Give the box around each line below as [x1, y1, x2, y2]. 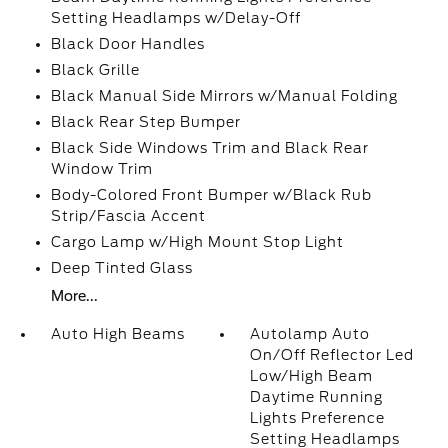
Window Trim [50, 161, 153, 177]
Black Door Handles [50, 36, 205, 52]
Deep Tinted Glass [50, 260, 193, 276]
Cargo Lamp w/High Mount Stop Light [50, 234, 344, 250]
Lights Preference [250, 410, 386, 426]
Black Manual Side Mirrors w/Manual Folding [50, 88, 398, 104]
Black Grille [50, 62, 140, 78]
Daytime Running [250, 389, 384, 405]
